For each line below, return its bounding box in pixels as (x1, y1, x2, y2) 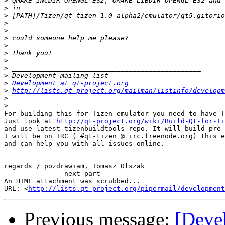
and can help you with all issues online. (4, 140, 165, 148)
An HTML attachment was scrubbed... (4, 177, 141, 185)
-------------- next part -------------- (4, 170, 161, 178)
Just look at (4, 117, 56, 125)
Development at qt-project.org (12, 79, 129, 87)
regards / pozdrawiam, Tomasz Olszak (4, 162, 145, 170)
